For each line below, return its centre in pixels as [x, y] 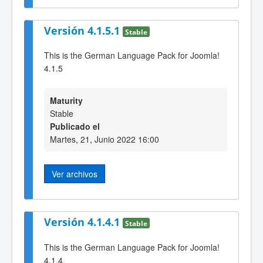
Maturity [66, 100]
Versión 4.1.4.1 [83, 222]
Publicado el [75, 126]
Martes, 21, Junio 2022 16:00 [104, 139]
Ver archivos [75, 173]
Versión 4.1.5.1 [83, 30]
